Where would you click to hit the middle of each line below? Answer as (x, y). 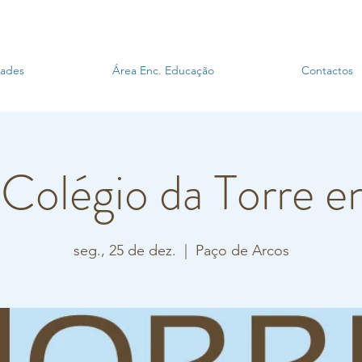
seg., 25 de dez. (124, 250)
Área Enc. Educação (163, 70)
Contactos (327, 70)
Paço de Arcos (242, 250)
